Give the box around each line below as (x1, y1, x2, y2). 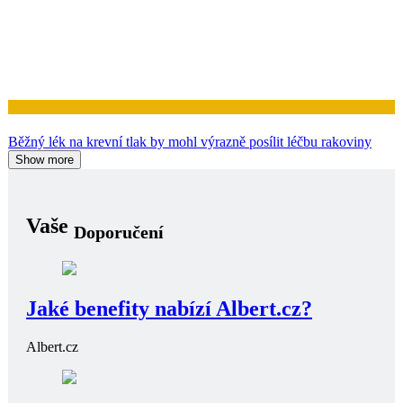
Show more (15, 153, 74, 167)
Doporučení (74, 221, 164, 242)
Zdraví (8, 100, 44, 114)
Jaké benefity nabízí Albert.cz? (26, 296, 312, 320)
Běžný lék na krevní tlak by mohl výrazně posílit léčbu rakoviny (8, 134, 372, 150)
